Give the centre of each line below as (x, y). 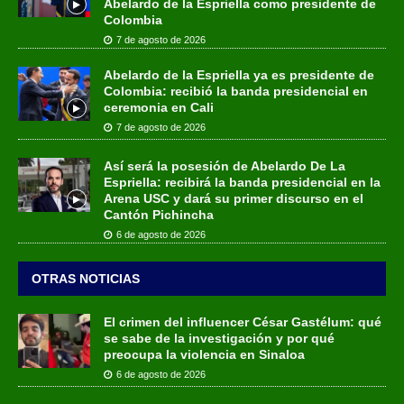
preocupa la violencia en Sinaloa (204, 354)
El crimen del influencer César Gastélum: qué (243, 321)
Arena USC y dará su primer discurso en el (234, 198)
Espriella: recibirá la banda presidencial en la (242, 182)
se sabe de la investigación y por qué (219, 338)
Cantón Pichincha (159, 214)
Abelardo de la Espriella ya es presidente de (239, 74)
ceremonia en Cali (159, 107)
